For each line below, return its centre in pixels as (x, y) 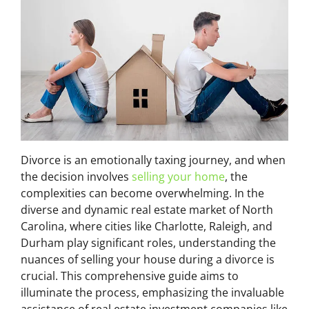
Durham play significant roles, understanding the (148, 242)
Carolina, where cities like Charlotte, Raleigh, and (147, 226)
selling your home (178, 176)
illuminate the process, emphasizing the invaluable (152, 292)
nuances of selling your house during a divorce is (148, 259)
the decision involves (76, 176)
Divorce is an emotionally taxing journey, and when (153, 160)
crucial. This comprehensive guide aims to (130, 276)
